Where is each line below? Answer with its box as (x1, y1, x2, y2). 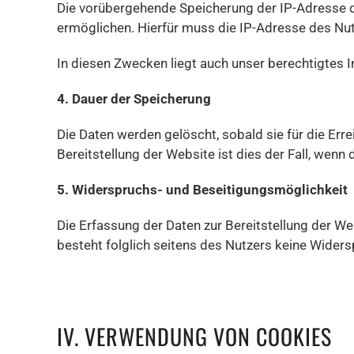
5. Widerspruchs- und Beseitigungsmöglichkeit (57, 182, 348, 198)
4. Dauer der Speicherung (57, 91, 211, 107)
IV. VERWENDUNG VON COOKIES (57, 320, 332, 352)
